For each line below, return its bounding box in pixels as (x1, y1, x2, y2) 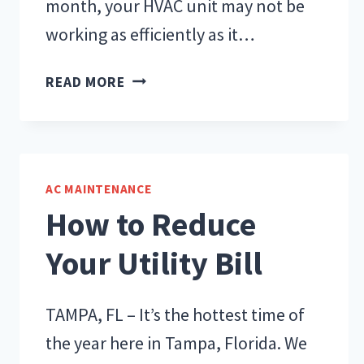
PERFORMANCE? (123, 181, 233, 200)
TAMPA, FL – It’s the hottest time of (45, 303, 305, 327)
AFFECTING (123, 90, 201, 109)
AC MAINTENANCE (45, 180, 152, 197)
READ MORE (45, 72, 125, 91)
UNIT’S (123, 158, 173, 177)
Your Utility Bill (45, 243, 262, 284)
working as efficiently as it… (45, 22, 255, 45)
